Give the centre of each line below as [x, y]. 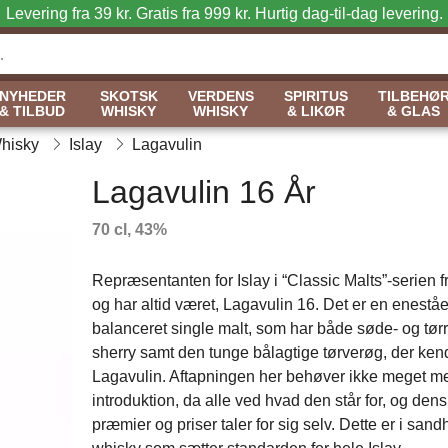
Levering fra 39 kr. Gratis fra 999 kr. [128, 13]
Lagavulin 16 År [203, 192]
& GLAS [413, 111]
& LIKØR [315, 111]
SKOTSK [128, 96]
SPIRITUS [315, 96]
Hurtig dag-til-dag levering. [346, 13]
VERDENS [220, 96]
